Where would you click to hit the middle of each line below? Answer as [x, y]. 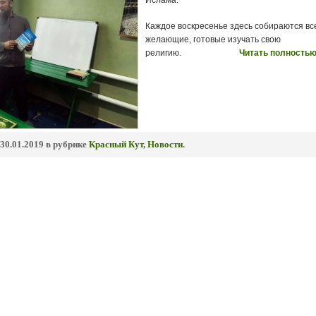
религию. [163, 53]
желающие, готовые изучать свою [213, 39]
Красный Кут [116, 144]
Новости [165, 144]
